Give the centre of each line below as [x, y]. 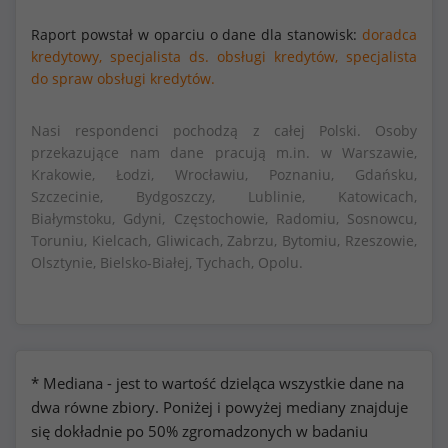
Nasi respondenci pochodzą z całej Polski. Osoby [224, 130]
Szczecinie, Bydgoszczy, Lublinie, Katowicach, [224, 196]
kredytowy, [66, 56]
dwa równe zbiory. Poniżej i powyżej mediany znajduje [219, 407]
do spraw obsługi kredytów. [123, 78]
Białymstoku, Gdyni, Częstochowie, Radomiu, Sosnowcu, [224, 218]
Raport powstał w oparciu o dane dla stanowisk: [196, 34]
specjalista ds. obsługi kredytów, [224, 56]
